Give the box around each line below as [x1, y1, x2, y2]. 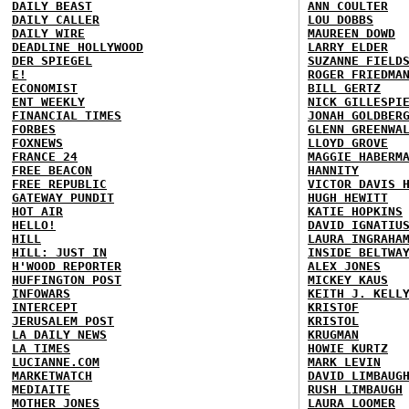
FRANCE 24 [12, 149, 78, 163]
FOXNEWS [12, 135, 63, 150]
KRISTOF [308, 299, 359, 314]
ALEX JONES [308, 258, 381, 273]
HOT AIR [12, 204, 63, 218]
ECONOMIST [12, 80, 78, 95]
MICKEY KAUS [308, 272, 388, 287]
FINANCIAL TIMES [12, 108, 121, 122]
